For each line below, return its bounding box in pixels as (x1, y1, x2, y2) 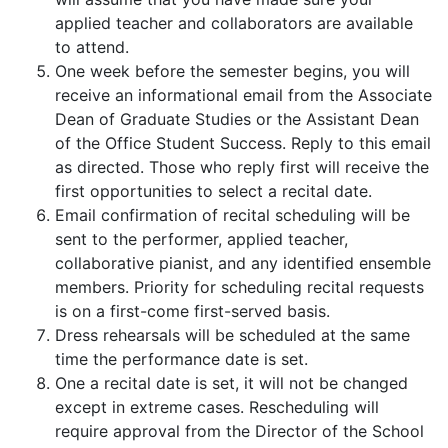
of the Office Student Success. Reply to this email (55, 132, 431, 153)
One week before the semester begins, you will (55, 60, 410, 81)
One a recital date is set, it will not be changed (55, 372, 408, 393)
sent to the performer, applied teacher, (55, 228, 348, 249)
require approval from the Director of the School (55, 420, 424, 441)
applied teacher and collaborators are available (55, 12, 413, 33)
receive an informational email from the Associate (55, 84, 432, 105)
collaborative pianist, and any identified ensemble (55, 252, 431, 273)
